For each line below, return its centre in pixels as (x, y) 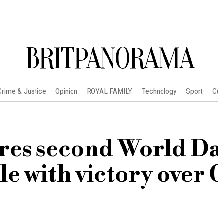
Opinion (66, 91)
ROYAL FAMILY (109, 91)
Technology (159, 91)
